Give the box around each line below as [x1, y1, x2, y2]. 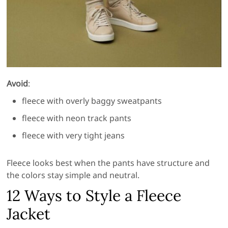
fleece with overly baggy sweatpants [22, 95, 162, 107]
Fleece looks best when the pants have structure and [7, 157, 210, 169]
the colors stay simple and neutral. [7, 169, 140, 181]
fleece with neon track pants [22, 112, 132, 124]
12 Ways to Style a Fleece [7, 186, 182, 206]
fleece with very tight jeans [22, 130, 125, 141]
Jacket [7, 204, 51, 224]
